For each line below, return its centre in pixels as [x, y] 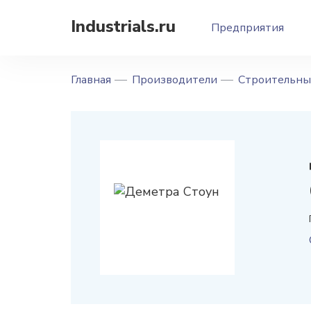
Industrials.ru [123, 26]
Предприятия [247, 28]
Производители [175, 80]
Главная [91, 80]
